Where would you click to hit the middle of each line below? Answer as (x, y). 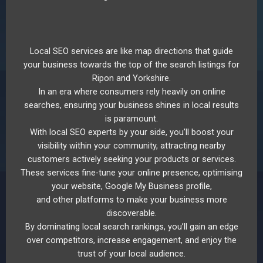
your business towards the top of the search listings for (131, 65)
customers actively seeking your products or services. (131, 159)
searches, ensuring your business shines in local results (131, 105)
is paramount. (131, 119)
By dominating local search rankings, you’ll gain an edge (131, 227)
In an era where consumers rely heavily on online (131, 92)
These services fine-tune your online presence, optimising (131, 173)
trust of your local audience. (131, 254)
